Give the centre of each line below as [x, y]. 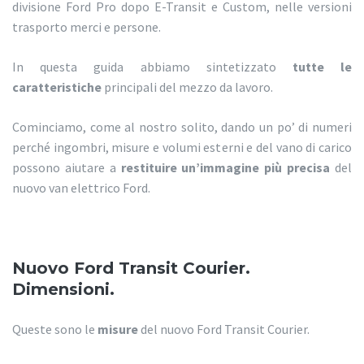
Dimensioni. [63, 290]
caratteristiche [57, 87]
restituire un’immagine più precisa [225, 168]
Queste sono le [55, 329]
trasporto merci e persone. [88, 27]
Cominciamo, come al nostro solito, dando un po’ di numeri [182, 127]
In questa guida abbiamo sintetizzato [152, 67]
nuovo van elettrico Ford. [81, 188]
